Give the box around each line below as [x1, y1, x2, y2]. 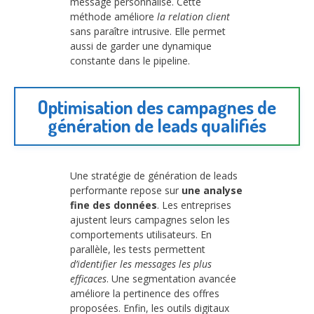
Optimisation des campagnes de [38, 95, 276, 119]
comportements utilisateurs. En [70, 227, 212, 241]
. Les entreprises [157, 198, 231, 212]
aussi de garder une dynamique [70, 39, 212, 53]
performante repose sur [70, 183, 182, 197]
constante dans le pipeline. [70, 54, 190, 68]
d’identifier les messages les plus [70, 257, 212, 271]
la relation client [157, 10, 230, 24]
